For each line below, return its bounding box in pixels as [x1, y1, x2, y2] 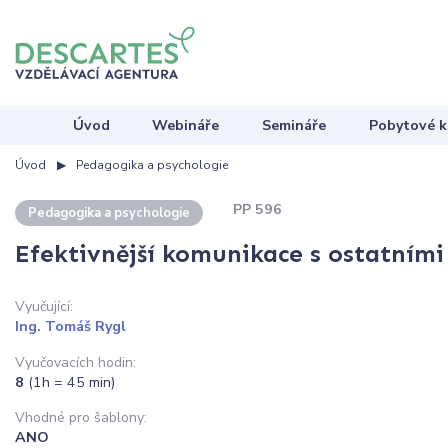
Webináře [152, 115, 220, 135]
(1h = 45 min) [28, 372, 115, 392]
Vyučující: [15, 297, 73, 317]
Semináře [262, 115, 327, 135]
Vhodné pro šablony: [15, 407, 147, 427]
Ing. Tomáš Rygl [15, 317, 126, 337]
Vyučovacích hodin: [15, 352, 136, 372]
